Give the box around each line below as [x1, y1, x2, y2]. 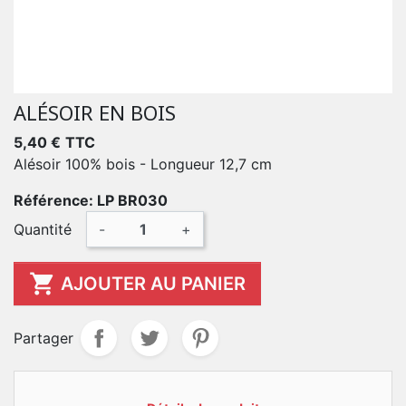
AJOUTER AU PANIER [61, 273, 246, 295]
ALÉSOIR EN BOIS [14, 99, 176, 126]
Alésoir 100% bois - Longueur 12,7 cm [14, 155, 272, 173]
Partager [14, 329, 73, 347]
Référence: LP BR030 [14, 191, 168, 209]
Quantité [14, 220, 72, 238]
